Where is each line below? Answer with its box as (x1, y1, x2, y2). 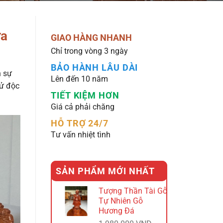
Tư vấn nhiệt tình (51, 130, 111, 139)
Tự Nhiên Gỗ (98, 196, 143, 206)
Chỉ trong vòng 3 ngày (51, 46, 128, 56)
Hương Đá (98, 206, 134, 216)
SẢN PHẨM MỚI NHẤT (56, 166, 155, 176)
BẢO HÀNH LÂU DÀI (51, 62, 138, 73)
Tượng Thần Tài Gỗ (98, 186, 167, 196)
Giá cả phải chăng (51, 102, 114, 111)
